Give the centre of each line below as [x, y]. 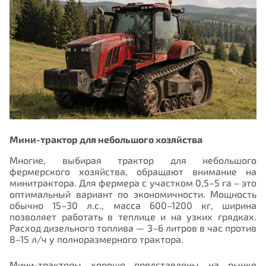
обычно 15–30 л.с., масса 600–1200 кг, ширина [133, 205]
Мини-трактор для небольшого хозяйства [106, 139]
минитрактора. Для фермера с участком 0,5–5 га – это [133, 182]
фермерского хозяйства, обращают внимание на [133, 171]
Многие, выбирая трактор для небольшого [133, 160]
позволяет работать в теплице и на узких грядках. [133, 216]
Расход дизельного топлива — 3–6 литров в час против [133, 227]
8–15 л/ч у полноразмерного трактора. [96, 239]
